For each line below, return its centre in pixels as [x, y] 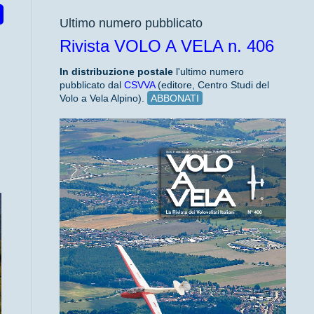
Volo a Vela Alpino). [103, 98]
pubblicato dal [91, 85]
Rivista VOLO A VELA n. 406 [166, 46]
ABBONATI [175, 98]
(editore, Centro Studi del [212, 85]
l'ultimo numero [208, 71]
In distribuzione [98, 71]
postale [155, 71]
